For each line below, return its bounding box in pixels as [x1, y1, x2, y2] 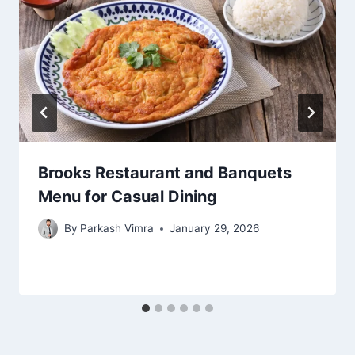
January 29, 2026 [170, 222, 260, 235]
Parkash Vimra [80, 222, 155, 235]
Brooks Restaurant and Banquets [38, 162, 292, 182]
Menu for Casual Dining [38, 186, 217, 206]
